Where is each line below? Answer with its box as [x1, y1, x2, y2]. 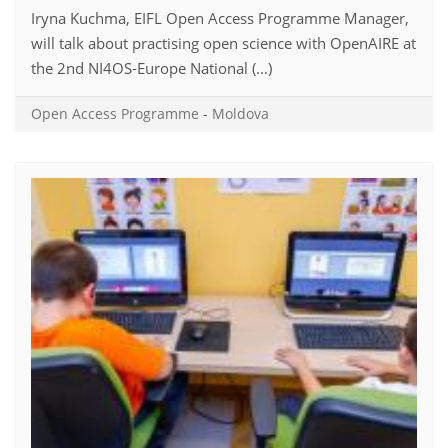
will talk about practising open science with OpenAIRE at [31, 32, 416, 53]
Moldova [212, 103, 269, 123]
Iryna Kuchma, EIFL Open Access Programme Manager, [31, 7, 409, 28]
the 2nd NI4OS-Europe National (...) [31, 57, 272, 78]
